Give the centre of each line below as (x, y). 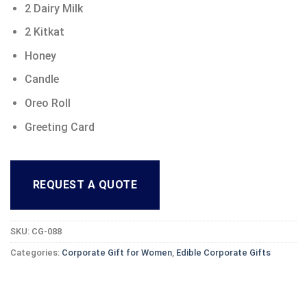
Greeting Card (59, 127)
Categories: (36, 253)
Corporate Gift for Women (117, 253)
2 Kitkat (44, 32)
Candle (41, 79)
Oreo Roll (47, 103)
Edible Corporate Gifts (223, 253)
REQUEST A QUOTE (85, 185)
